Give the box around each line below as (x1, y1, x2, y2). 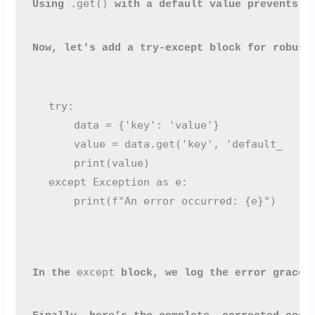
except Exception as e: (49, 176, 188, 188)
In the (32, 266, 77, 278)
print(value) (49, 157, 150, 169)
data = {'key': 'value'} (49, 119, 220, 131)
